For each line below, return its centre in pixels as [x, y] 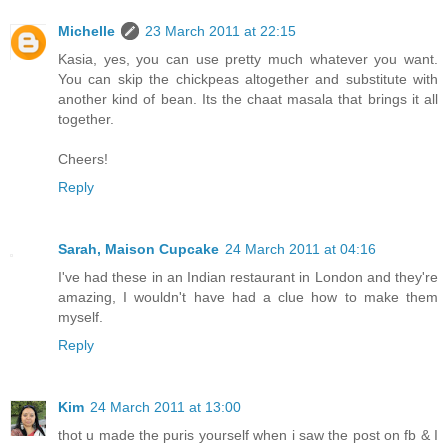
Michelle [86, 30]
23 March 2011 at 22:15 [220, 30]
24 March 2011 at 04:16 [300, 248]
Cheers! [83, 158]
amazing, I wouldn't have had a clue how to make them [248, 296]
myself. [80, 316]
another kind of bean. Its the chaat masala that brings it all [248, 98]
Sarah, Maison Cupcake [138, 248]
